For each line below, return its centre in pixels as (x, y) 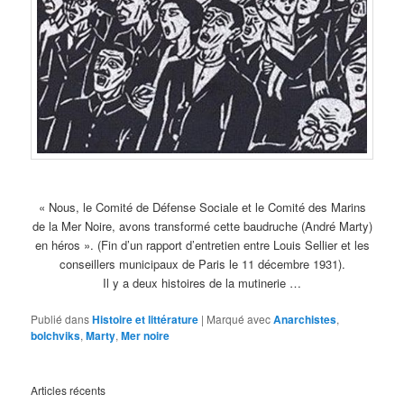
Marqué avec (239, 318)
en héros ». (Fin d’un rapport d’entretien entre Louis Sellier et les (202, 244)
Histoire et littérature (146, 319)
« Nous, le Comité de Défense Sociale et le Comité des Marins (202, 207)
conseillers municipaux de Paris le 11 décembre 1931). (202, 263)
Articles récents (69, 390)
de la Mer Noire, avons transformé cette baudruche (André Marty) (202, 225)
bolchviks (56, 335)
